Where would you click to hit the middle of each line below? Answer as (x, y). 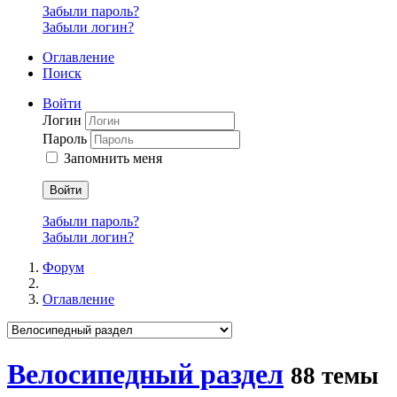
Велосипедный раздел (145, 374)
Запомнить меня (113, 159)
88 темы (335, 375)
